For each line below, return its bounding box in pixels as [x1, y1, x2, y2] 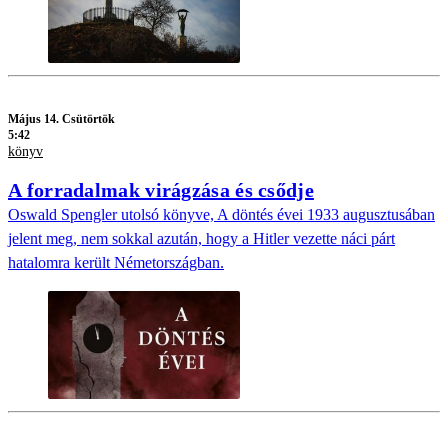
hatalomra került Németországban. [8, 254, 224, 272]
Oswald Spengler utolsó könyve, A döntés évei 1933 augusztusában [8, 206, 435, 224]
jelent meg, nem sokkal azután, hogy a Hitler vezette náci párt [8, 230, 395, 248]
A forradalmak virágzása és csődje [8, 179, 314, 202]
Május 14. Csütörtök [8, 111, 115, 126]
